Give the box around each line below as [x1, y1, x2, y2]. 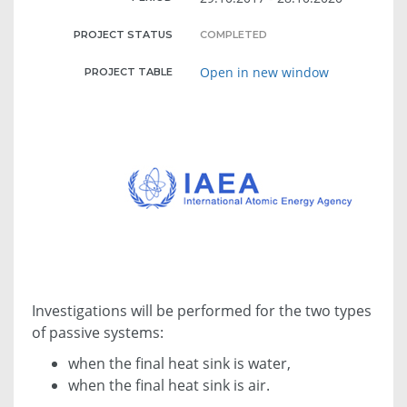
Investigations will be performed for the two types [32, 300, 372, 321]
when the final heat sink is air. [68, 374, 270, 395]
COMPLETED [200, 27, 268, 41]
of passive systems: [32, 322, 164, 342]
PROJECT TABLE [84, 65, 174, 78]
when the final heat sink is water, [68, 352, 291, 373]
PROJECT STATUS [74, 27, 174, 41]
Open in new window [200, 63, 330, 81]
